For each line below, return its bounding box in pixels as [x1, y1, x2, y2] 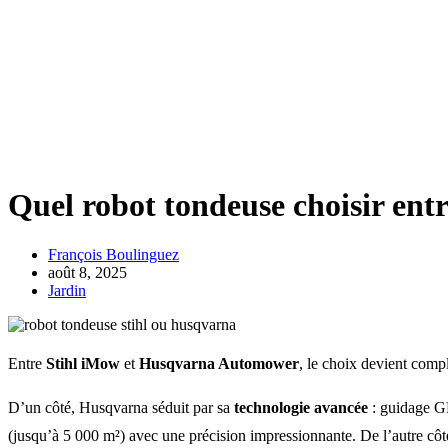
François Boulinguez [48, 245, 179, 263]
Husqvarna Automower [139, 354, 299, 372]
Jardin [48, 281, 86, 299]
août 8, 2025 [48, 263, 127, 281]
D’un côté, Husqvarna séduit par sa [8, 398, 234, 416]
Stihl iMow [46, 354, 120, 372]
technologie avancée [234, 398, 368, 416]
